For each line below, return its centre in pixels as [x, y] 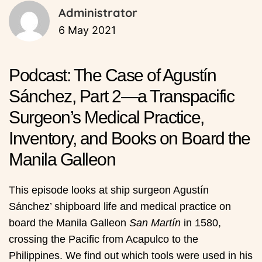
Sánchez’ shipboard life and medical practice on [120, 207]
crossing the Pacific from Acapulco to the [104, 239]
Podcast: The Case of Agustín [112, 75]
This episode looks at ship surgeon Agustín [109, 190]
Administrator [98, 13]
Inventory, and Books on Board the [130, 139]
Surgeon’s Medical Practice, [106, 118]
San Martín [155, 223]
